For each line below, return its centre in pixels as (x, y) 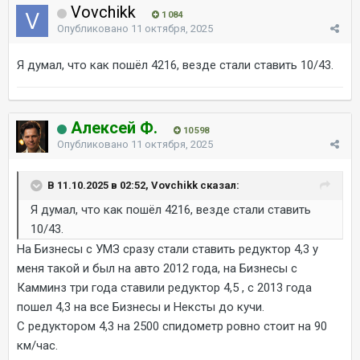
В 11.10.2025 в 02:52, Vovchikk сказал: (143, 185)
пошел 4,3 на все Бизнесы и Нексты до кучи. (141, 307)
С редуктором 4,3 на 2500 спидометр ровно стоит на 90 (172, 326)
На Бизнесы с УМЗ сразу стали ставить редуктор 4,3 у (168, 249)
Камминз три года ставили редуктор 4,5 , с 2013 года (164, 287)
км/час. (37, 345)
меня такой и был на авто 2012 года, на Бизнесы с (157, 268)
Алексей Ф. (114, 127)
